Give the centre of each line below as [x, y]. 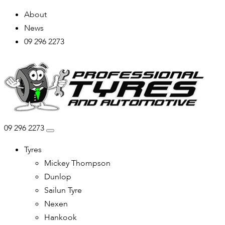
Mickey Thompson [77, 163]
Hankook [61, 217]
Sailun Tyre [63, 190]
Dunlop [58, 177]
